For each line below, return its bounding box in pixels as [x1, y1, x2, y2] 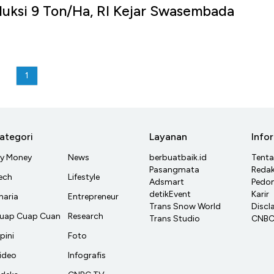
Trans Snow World [149, 201, 221, 212]
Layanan [149, 131, 187, 143]
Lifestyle [68, 172, 100, 183]
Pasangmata [149, 165, 199, 176]
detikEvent [149, 189, 191, 200]
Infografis [68, 250, 106, 261]
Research [68, 211, 103, 222]
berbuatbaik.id [149, 152, 207, 163]
